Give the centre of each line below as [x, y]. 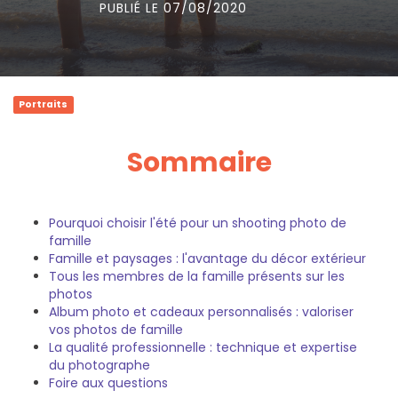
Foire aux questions [108, 383]
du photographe [99, 365]
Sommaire [199, 163]
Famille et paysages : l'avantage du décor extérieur [207, 259]
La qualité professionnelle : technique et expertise [203, 347]
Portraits [44, 104]
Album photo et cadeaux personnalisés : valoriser [201, 312]
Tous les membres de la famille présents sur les [197, 276]
